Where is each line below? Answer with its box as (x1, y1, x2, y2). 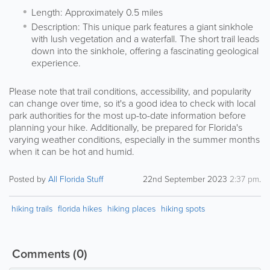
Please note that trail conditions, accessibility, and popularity (9, 84, 251, 98)
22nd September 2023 (143, 172, 230, 184)
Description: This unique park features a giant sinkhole (31, 19, 253, 33)
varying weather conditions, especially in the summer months (9, 132, 260, 146)
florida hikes (58, 202, 102, 214)
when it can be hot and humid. (9, 144, 134, 158)
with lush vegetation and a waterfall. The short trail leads (31, 31, 259, 45)
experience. (31, 55, 81, 69)
